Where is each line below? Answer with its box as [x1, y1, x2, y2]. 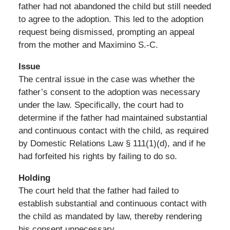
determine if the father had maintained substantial [18, 112, 207, 123]
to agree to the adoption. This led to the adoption [18, 14, 203, 24]
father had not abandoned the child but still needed [18, 1, 211, 11]
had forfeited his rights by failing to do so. [18, 151, 177, 161]
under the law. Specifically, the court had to [18, 100, 183, 110]
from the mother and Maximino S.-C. [18, 40, 158, 50]
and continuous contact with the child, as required [18, 125, 208, 136]
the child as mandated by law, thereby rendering [18, 211, 202, 221]
